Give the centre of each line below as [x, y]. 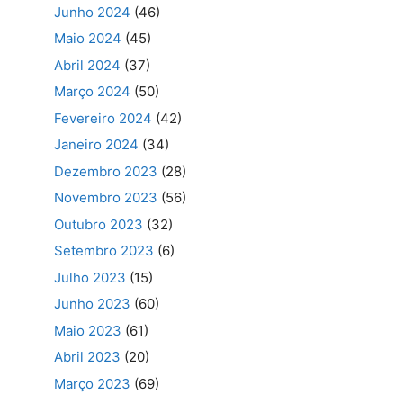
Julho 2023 [90, 277]
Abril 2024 [87, 65]
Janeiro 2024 [96, 145]
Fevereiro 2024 [103, 118]
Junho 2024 [92, 12]
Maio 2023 [88, 330]
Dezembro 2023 [106, 171]
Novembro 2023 [106, 198]
